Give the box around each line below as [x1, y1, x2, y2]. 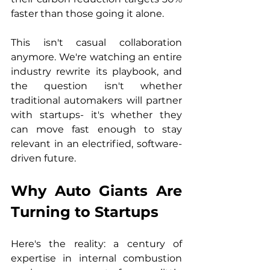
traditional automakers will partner [11, 95, 182, 106]
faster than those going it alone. [11, 8, 164, 19]
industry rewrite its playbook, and [11, 66, 182, 77]
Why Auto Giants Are [11, 182, 182, 199]
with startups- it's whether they [11, 109, 182, 121]
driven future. [11, 152, 76, 164]
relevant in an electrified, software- [11, 138, 182, 149]
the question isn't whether [11, 80, 182, 92]
